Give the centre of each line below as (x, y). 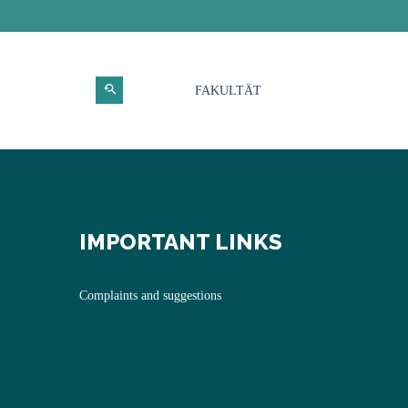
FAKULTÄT (228, 91)
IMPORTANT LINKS (181, 242)
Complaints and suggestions (150, 296)
